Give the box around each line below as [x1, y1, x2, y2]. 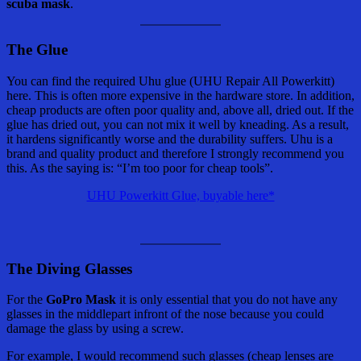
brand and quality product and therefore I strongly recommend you [6, 146, 344, 160]
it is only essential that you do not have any [116, 293, 338, 307]
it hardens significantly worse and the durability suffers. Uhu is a [6, 131, 333, 146]
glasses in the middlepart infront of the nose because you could [6, 307, 324, 322]
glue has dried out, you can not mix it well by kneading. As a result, [6, 117, 349, 131]
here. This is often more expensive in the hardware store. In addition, [6, 88, 355, 102]
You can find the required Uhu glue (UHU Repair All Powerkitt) [6, 73, 334, 88]
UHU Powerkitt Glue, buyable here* [86, 188, 275, 202]
